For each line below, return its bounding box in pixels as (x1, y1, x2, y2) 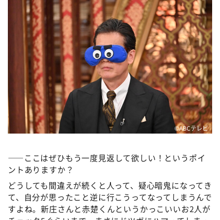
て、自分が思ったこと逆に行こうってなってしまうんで (8, 191, 213, 203)
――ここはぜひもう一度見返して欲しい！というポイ (8, 151, 206, 164)
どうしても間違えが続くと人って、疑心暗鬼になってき (8, 179, 212, 191)
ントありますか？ (8, 163, 74, 175)
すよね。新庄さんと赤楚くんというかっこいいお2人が (8, 202, 211, 215)
